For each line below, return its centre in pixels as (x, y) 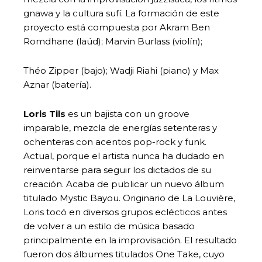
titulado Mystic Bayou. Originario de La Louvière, (129, 198)
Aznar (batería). (57, 84)
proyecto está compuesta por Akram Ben (117, 27)
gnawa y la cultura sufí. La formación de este (121, 13)
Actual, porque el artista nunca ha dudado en (124, 156)
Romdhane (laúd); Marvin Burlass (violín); (114, 41)
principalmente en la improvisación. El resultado (130, 240)
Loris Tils (44, 113)
